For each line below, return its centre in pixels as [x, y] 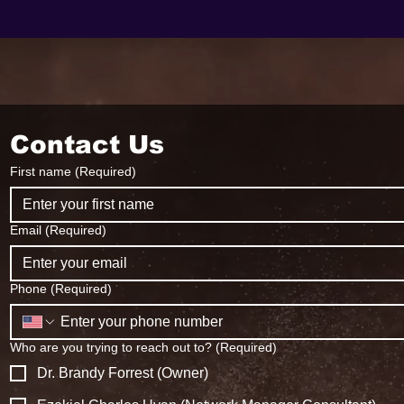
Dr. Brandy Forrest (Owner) [123, 373]
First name [41, 171]
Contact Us [87, 145]
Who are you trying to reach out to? [111, 347]
